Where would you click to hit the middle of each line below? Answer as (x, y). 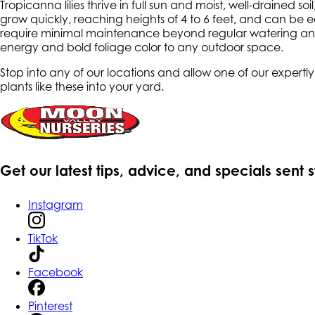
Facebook (56, 272)
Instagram (56, 205)
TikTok (43, 239)
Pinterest (50, 306)
